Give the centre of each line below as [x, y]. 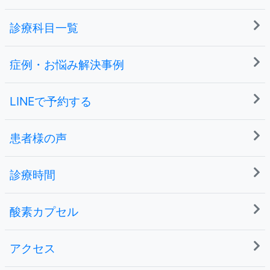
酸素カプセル [44, 212]
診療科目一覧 [44, 28]
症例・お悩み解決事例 [67, 65]
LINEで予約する [51, 102]
